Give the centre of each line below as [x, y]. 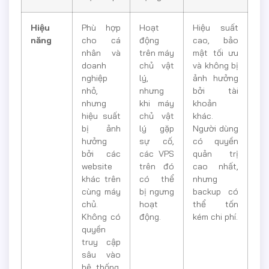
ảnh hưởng [216, 78]
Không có [101, 216]
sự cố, [157, 141]
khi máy [157, 103]
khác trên [101, 179]
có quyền [216, 141]
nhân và [101, 53]
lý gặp [157, 128]
